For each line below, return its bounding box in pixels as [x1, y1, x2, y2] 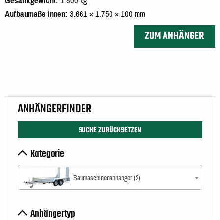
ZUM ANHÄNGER [145, 28, 204, 44]
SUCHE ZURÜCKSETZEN [79, 124, 141, 136]
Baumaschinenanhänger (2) [73, 171, 140, 184]
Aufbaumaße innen [5, 6, 65, 22]
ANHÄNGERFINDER [18, 100, 91, 119]
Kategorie [28, 146, 65, 162]
